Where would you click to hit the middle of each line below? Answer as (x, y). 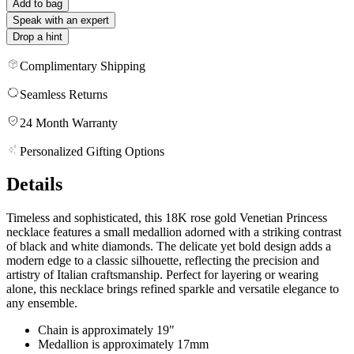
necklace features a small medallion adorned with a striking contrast (174, 232)
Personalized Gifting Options (92, 151)
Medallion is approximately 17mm (123, 345)
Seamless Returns (64, 94)
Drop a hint (38, 36)
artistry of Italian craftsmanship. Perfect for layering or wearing (162, 275)
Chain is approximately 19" (106, 330)
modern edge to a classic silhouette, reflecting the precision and (163, 261)
